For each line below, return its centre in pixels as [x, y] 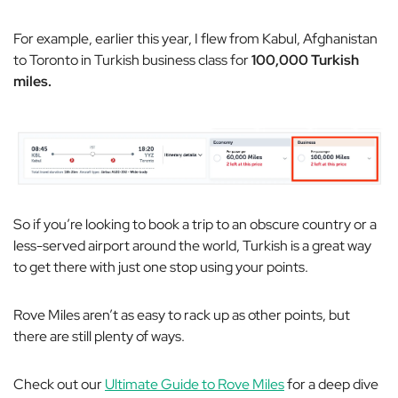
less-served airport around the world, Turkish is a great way [192, 246]
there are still [54, 337]
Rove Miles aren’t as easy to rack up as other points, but [182, 315]
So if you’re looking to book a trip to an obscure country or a [195, 225]
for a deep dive [331, 385]
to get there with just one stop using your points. [161, 267]
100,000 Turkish [305, 60]
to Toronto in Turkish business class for [132, 60]
